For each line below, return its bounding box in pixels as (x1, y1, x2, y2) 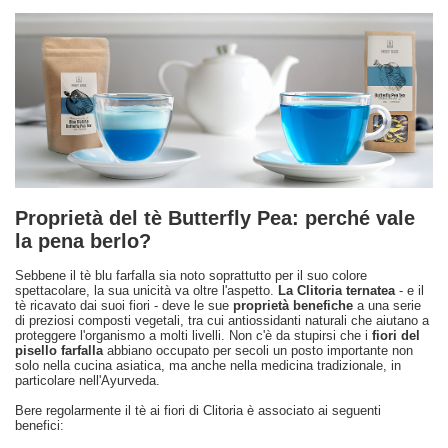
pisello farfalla (15, 342, 103, 358)
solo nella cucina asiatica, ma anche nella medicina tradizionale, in (15, 357, 401, 373)
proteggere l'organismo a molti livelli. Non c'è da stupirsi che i (15, 327, 372, 343)
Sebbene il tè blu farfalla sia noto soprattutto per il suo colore (15, 267, 367, 283)
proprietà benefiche (233, 297, 353, 313)
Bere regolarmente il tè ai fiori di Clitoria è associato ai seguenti (15, 402, 381, 418)
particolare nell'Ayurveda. (15, 372, 160, 388)
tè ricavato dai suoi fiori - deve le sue (15, 297, 233, 313)
